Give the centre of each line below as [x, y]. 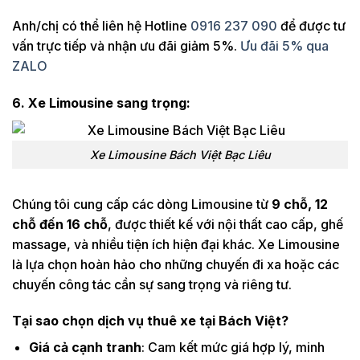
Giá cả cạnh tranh [85, 348]
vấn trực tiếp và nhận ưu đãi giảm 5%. [126, 46]
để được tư [311, 26]
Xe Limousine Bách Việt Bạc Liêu [180, 154]
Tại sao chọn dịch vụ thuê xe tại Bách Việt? [150, 321]
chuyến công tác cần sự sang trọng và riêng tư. [152, 284]
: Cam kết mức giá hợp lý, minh [233, 348]
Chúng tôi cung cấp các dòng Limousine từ [142, 204]
